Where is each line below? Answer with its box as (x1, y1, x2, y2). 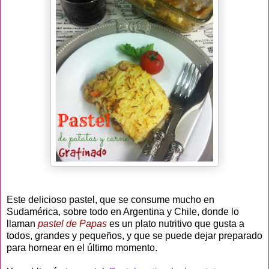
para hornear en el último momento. (7, 242, 157, 253)
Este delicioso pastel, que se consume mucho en (7, 194, 214, 205)
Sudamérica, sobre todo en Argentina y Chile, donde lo (7, 206, 239, 217)
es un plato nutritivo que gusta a (109, 218, 244, 229)
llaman (7, 218, 38, 229)
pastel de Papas (38, 218, 109, 229)
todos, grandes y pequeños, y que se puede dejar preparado (7, 230, 262, 241)
